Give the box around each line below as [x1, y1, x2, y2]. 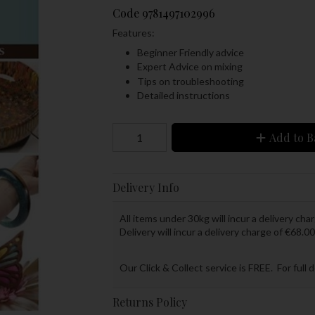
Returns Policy [112, 294, 187, 309]
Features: [112, 26, 155, 39]
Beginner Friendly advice [136, 46, 244, 58]
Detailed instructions [136, 89, 230, 101]
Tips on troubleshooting [136, 75, 244, 87]
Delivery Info [112, 179, 179, 195]
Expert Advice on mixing [136, 60, 243, 73]
